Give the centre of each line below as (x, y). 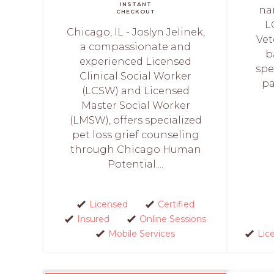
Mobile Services (142, 233)
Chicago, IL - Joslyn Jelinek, (135, 32)
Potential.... (136, 164)
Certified (176, 204)
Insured (93, 219)
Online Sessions (173, 219)
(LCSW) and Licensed (135, 91)
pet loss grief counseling (135, 135)
